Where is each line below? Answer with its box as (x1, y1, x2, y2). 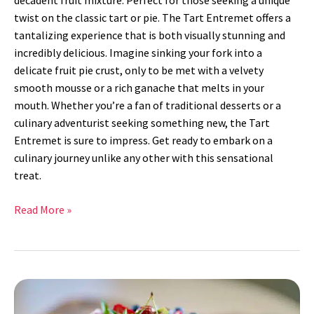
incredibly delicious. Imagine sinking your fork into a (14, 46, 262, 60)
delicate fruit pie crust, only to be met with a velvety (14, 63, 264, 78)
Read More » (14, 203, 71, 217)
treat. (14, 168, 41, 183)
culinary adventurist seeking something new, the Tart (14, 116, 270, 130)
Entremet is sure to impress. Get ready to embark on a (14, 133, 273, 148)
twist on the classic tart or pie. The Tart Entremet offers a (14, 11, 291, 25)
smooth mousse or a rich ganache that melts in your (14, 81, 264, 95)
